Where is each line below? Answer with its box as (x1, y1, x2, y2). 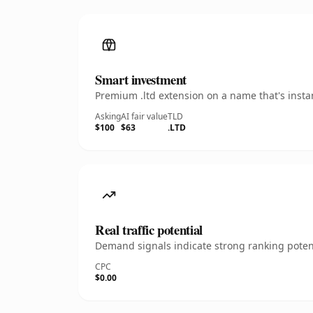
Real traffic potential (95, 220, 203, 239)
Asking (95, 110, 121, 122)
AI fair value (121, 110, 168, 122)
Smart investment (95, 70, 187, 89)
